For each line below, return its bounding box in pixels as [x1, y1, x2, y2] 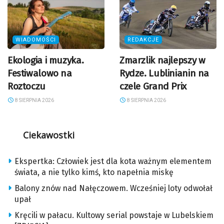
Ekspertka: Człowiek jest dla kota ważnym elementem [14, 156, 211, 166]
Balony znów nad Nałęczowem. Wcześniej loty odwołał [14, 183, 212, 193]
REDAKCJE [127, 36, 159, 43]
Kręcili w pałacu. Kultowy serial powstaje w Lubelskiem [14, 210, 213, 220]
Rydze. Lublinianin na [119, 67, 209, 79]
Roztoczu [7, 80, 45, 92]
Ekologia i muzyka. [7, 54, 84, 66]
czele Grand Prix [119, 80, 186, 92]
